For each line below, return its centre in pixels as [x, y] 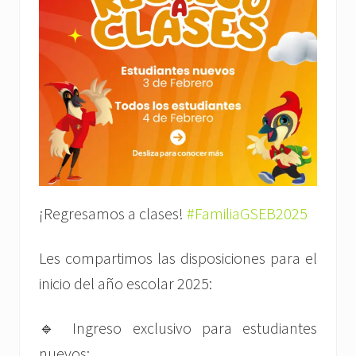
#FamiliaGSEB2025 [247, 214]
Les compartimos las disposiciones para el [178, 258]
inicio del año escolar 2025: [126, 284]
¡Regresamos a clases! [113, 214]
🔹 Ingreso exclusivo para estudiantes [178, 328]
